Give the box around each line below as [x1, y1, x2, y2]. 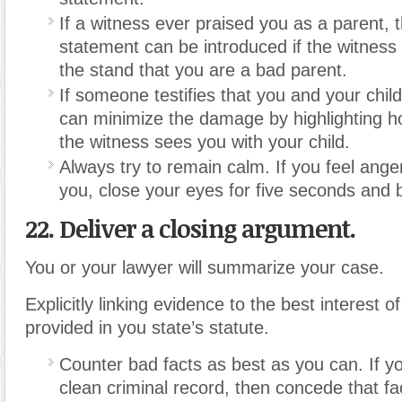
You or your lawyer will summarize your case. [25, 257, 384, 277]
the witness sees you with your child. [59, 131, 350, 152]
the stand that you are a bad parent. [59, 59, 347, 80]
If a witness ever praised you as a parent [59, 13, 384, 33]
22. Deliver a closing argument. [25, 211, 355, 245]
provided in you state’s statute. [25, 317, 269, 337]
